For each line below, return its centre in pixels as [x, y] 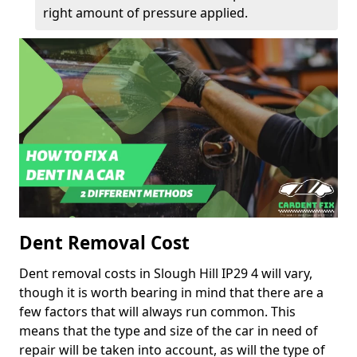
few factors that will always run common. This [157, 312]
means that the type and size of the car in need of [169, 331]
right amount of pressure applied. [145, 13]
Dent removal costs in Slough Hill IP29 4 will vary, [166, 274]
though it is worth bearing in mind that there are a [171, 293]
